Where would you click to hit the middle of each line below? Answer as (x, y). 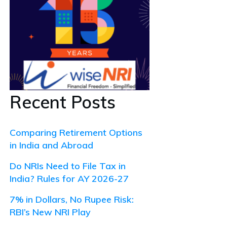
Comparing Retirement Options (76, 132)
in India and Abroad (51, 145)
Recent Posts (63, 102)
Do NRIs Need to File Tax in (68, 166)
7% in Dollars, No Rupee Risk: (72, 199)
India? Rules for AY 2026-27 (69, 178)
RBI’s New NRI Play (50, 212)
